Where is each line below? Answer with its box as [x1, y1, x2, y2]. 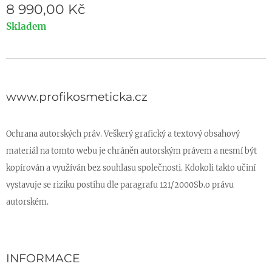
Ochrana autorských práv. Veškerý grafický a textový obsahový [6, 128, 240, 138]
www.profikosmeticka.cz [6, 89, 148, 104]
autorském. [6, 196, 49, 206]
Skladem [6, 21, 46, 33]
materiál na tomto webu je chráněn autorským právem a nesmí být [6, 145, 257, 155]
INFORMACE [6, 251, 80, 265]
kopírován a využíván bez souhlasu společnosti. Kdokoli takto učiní [6, 162, 256, 172]
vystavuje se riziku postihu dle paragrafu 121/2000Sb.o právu [6, 179, 234, 189]
